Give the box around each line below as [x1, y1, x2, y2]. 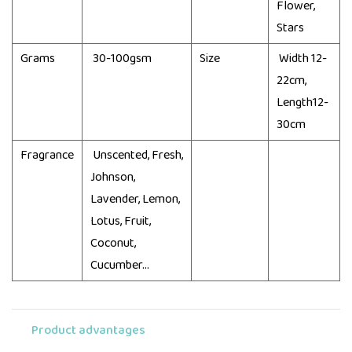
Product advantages [31, 320, 145, 340]
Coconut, [90, 233, 136, 253]
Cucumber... [90, 255, 149, 275]
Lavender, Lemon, [90, 189, 180, 209]
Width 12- [277, 48, 327, 68]
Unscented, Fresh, [90, 145, 183, 165]
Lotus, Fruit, [90, 211, 151, 231]
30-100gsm [90, 48, 152, 68]
